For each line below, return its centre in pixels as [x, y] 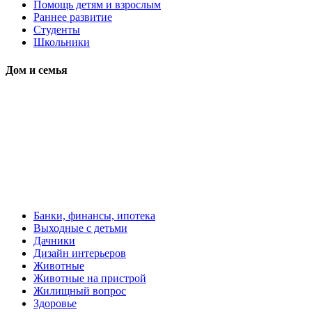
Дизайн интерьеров [80, 253]
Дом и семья [37, 70]
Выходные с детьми [80, 228]
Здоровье [55, 303]
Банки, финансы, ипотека [94, 215]
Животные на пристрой [90, 278]
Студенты [57, 30]
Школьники [62, 42]
